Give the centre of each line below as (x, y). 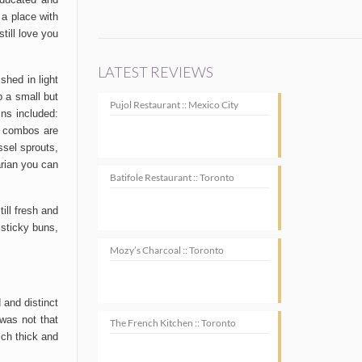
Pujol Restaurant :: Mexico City (175, 105)
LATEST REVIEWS (156, 72)
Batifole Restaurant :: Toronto (173, 177)
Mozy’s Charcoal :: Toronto (167, 250)
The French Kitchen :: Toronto (173, 323)
